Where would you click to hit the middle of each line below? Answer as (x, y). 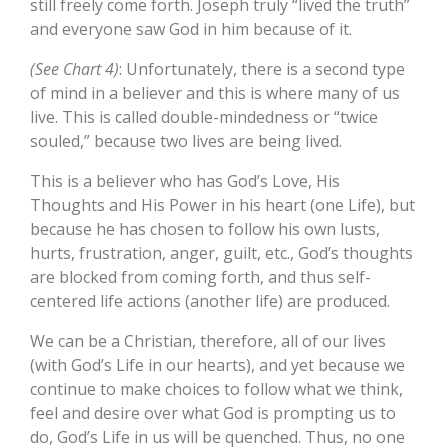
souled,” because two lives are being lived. (186, 141)
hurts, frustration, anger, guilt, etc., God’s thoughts (221, 253)
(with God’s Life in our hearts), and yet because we (217, 365)
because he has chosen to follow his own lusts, (205, 229)
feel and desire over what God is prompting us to (213, 413)
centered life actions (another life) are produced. (210, 301)
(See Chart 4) (74, 69)
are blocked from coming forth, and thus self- (200, 277)
